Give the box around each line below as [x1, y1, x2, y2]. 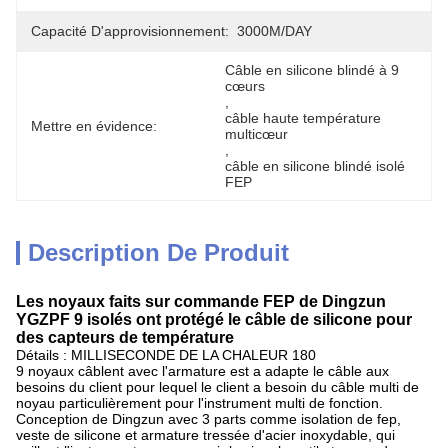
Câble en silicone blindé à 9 [225, 62, 399, 78]
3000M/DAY [237, 23, 312, 39]
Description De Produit [28, 239, 289, 266]
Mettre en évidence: [31, 118, 157, 134]
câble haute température [225, 110, 381, 126]
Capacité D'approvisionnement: [31, 23, 229, 39]
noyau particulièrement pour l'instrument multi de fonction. [16, 395, 383, 411]
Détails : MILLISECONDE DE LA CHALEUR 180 [16, 347, 316, 363]
